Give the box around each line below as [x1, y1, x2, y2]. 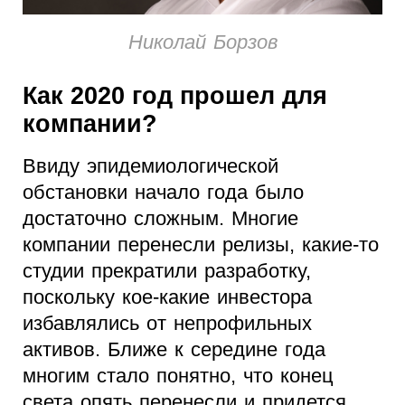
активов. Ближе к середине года [23, 338, 325, 362]
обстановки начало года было [23, 181, 304, 204]
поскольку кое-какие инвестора [23, 286, 312, 309]
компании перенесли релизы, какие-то [23, 233, 379, 257]
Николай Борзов [127, 31, 278, 54]
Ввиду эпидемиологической [23, 155, 278, 178]
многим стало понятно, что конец [23, 364, 334, 388]
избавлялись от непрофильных [23, 312, 312, 335]
